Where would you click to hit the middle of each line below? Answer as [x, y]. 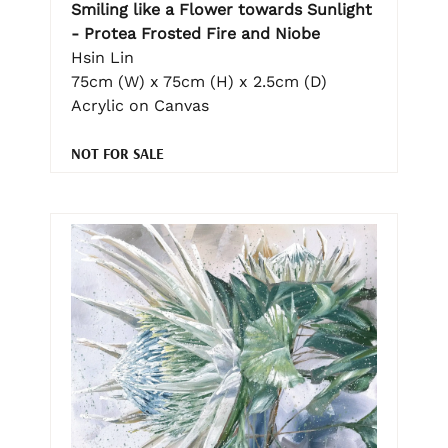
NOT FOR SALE [117, 153]
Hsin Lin [102, 57]
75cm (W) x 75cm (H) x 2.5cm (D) [199, 81]
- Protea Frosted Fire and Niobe [195, 33]
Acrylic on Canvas [140, 105]
